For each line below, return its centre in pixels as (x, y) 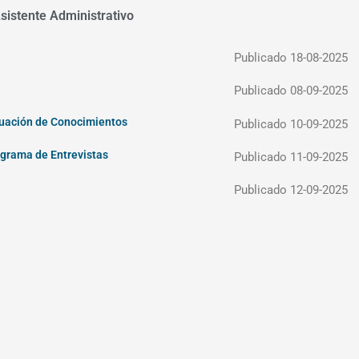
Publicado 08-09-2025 (290, 91)
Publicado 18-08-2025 (292, 58)
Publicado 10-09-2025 (290, 124)
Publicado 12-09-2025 (290, 190)
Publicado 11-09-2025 (290, 157)
